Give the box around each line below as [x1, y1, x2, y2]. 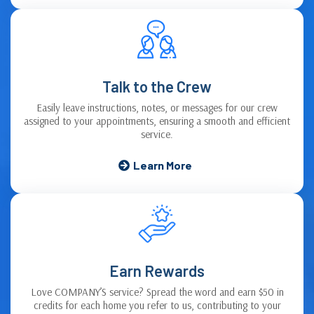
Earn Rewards [109, 261, 205, 280]
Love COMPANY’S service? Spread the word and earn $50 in [30, 285, 284, 299]
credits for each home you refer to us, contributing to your [33, 298, 281, 312]
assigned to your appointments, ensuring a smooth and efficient [24, 114, 290, 128]
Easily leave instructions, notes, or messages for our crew [36, 100, 278, 114]
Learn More [133, 158, 192, 172]
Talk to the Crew [102, 76, 212, 95]
